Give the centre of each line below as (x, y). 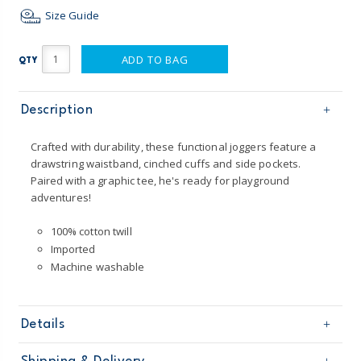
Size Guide (71, 15)
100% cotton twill (91, 232)
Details (43, 325)
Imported (73, 249)
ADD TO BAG (155, 60)
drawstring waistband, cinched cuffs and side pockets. (166, 164)
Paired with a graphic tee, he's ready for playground (160, 181)
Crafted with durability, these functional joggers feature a (173, 147)
